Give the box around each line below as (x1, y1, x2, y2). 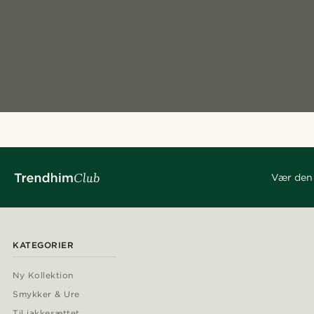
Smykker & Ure (13, 289, 80, 300)
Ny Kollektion (13, 270, 74, 281)
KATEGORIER (13, 240, 74, 251)
